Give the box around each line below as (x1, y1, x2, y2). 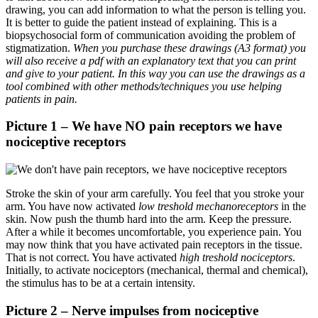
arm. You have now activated (6, 200, 138, 213)
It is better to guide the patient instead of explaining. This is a (6, 16, 277, 28)
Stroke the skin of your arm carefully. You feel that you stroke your (6, 187, 304, 200)
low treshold (138, 200, 193, 213)
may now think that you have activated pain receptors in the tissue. (6, 238, 302, 251)
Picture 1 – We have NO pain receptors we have (6, 119, 282, 134)
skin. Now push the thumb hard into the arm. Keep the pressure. (6, 213, 292, 226)
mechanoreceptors (196, 200, 278, 213)
